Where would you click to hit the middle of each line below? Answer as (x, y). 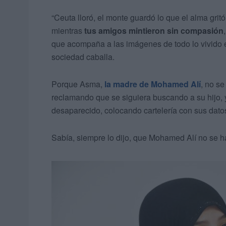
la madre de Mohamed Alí (153, 84)
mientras (68, 31)
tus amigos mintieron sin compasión (154, 31)
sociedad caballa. (83, 57)
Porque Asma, (78, 84)
